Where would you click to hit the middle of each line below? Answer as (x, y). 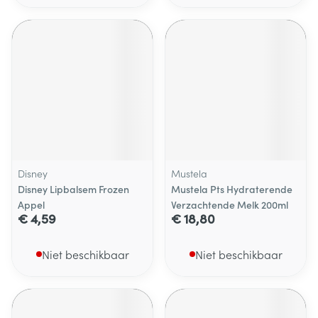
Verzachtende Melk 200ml (230, 204)
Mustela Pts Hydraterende (232, 189)
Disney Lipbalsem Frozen (73, 189)
